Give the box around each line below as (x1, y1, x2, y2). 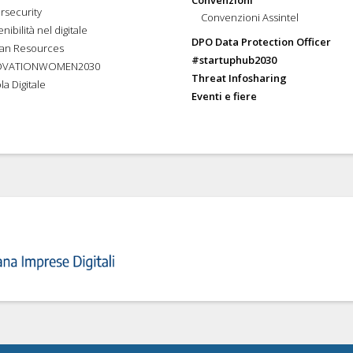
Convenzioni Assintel (201, 9, 299, 24)
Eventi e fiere (191, 88, 257, 103)
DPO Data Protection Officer (191, 34, 331, 49)
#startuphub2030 (191, 52, 277, 67)
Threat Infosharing (191, 70, 287, 85)
